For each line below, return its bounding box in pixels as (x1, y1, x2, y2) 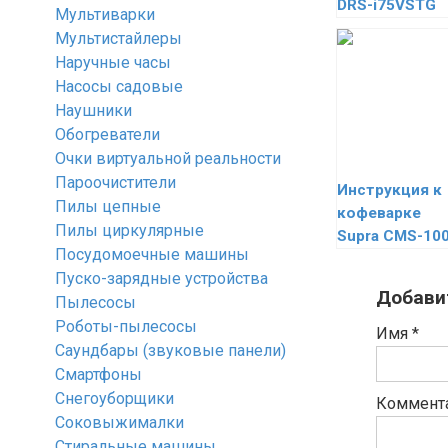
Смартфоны (55, 365, 142, 384)
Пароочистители (55, 173, 176, 192)
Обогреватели (55, 125, 160, 144)
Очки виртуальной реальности (55, 149, 281, 168)
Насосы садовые (55, 77, 183, 96)
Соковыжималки (55, 413, 184, 432)
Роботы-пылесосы (55, 317, 197, 336)
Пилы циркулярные (55, 221, 204, 240)
